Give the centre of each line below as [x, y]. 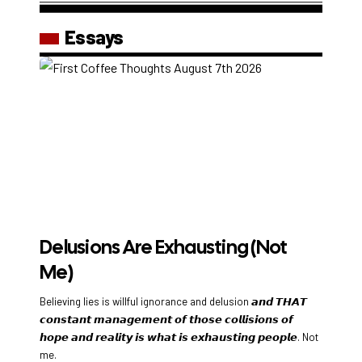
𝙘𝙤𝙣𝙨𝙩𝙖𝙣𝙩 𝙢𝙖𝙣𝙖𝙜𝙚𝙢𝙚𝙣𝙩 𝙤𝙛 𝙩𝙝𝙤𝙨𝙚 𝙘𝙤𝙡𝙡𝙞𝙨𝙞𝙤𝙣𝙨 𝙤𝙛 [166, 320]
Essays [94, 37]
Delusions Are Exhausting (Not [164, 247]
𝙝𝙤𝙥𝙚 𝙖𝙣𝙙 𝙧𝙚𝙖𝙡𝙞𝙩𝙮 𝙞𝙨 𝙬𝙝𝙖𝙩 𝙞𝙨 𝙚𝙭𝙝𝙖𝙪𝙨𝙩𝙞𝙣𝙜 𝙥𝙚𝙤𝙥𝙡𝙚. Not [179, 337]
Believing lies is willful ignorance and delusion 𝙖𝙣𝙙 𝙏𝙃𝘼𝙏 [173, 302]
